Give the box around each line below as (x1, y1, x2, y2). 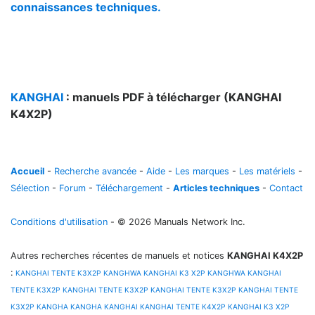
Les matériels (239, 166, 295, 176)
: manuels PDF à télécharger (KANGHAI (63, 90, 281, 104)
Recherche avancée (54, 166, 136, 176)
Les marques (175, 166, 229, 176)
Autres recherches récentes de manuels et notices (11, 250, 227, 261)
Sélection (11, 183, 49, 193)
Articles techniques (173, 183, 259, 193)
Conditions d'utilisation (11, 217, 108, 227)
